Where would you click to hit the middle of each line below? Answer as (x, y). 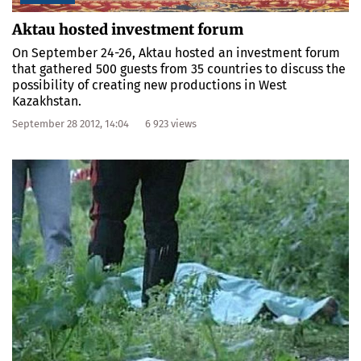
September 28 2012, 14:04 (71, 123)
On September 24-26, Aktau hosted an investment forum (176, 52)
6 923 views (171, 123)
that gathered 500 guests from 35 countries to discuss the (179, 68)
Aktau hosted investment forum (128, 29)
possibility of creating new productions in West (149, 85)
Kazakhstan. (47, 101)
